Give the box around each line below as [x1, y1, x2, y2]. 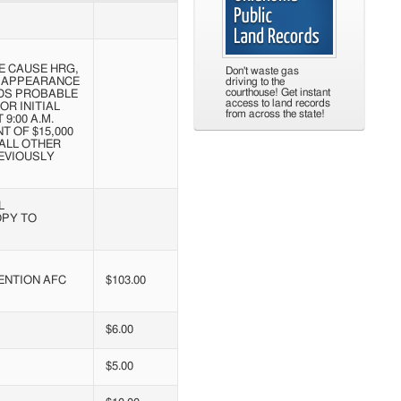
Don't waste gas [226, 65, 299, 76]
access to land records [226, 98, 330, 108]
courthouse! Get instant [226, 87, 330, 98]
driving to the [226, 76, 285, 87]
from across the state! [226, 108, 325, 119]
